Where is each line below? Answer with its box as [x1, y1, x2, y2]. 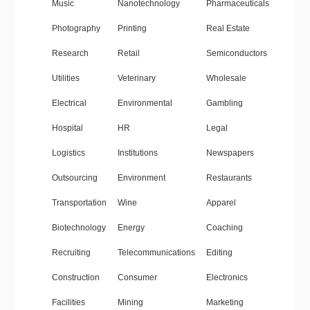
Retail [117, 48, 140, 59]
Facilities [51, 298, 85, 308]
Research [51, 48, 89, 59]
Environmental [117, 98, 172, 109]
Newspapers [206, 148, 254, 158]
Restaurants [206, 173, 252, 183]
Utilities [51, 73, 80, 84]
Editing [206, 248, 232, 258]
